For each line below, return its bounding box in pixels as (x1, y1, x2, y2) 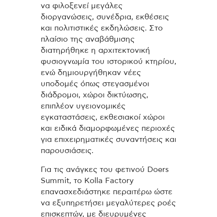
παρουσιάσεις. (41, 146, 93, 155)
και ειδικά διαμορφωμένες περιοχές (41, 124, 175, 132)
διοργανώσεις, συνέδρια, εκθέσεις (41, 13, 169, 21)
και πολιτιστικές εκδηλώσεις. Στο (41, 24, 163, 32)
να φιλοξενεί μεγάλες (41, 1, 123, 10)
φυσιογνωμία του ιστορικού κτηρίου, (41, 57, 176, 65)
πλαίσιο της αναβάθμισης (41, 35, 135, 43)
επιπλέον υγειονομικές (41, 102, 125, 110)
